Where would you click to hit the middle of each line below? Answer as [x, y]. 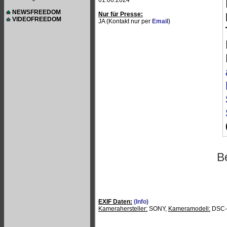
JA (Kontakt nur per [125, 21]
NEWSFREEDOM [36, 12]
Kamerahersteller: [123, 209]
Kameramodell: [189, 209]
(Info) [141, 202]
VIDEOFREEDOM [37, 19]
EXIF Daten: [115, 202]
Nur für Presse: [121, 14]
